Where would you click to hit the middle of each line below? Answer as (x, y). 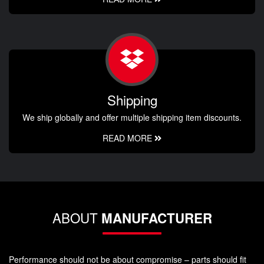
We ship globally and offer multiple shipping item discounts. (132, 117)
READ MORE (128, 138)
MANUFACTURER (156, 218)
